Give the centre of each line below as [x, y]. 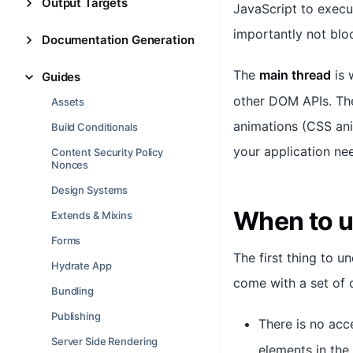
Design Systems [90, 190]
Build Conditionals [95, 127]
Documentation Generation [118, 40]
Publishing [76, 316]
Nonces [70, 165]
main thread [295, 75]
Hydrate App [82, 266]
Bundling [72, 291]
